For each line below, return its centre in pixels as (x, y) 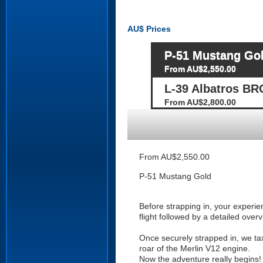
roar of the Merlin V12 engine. (195, 248)
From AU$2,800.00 (200, 102)
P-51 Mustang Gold (175, 176)
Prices (157, 29)
